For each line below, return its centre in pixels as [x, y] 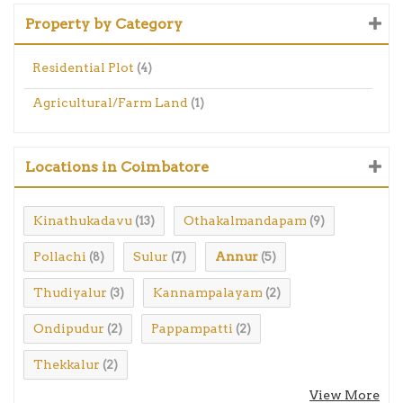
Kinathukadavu [83, 220]
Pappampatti [192, 328]
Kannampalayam [208, 292]
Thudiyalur [70, 292]
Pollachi [60, 256]
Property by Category [104, 23]
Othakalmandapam [245, 220]
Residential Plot [83, 67]
